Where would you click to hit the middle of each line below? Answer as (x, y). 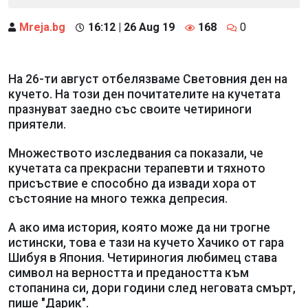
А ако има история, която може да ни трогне (139, 227)
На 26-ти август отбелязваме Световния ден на (148, 79)
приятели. (37, 124)
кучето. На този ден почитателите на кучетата (144, 94)
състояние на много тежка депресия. (118, 198)
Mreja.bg (42, 27)
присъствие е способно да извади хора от (132, 183)
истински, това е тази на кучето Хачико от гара (146, 242)
